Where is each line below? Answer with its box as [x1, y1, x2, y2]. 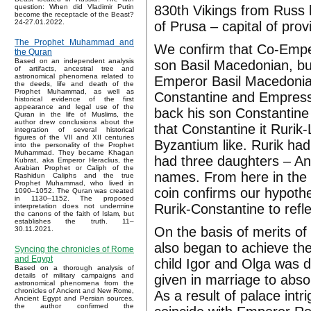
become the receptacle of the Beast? [15, 10, 134, 19]
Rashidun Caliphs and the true [15, 171, 134, 180]
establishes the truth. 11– [15, 217, 134, 226]
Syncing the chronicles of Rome [15, 244, 134, 255]
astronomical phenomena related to [15, 72, 134, 81]
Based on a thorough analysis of [15, 264, 134, 272]
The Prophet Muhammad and [15, 37, 134, 48]
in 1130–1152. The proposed [15, 194, 134, 203]
